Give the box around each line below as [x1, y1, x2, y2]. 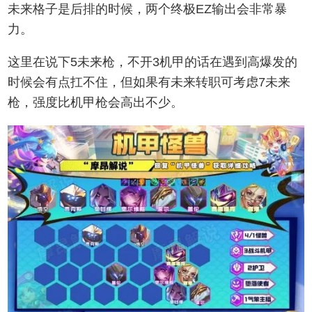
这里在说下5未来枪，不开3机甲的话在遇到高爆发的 [8, 54, 298, 69]
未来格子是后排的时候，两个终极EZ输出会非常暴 [8, 1, 288, 16]
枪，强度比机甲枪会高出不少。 [8, 95, 184, 109]
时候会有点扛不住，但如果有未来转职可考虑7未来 [8, 75, 291, 89]
